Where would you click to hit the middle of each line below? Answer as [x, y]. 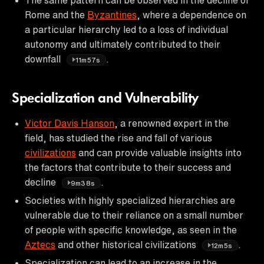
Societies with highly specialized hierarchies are [130, 200]
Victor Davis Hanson [70, 123]
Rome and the [56, 14]
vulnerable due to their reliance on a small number [134, 215]
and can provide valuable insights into [159, 152]
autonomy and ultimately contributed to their [123, 44]
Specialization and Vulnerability [105, 99]
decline [42, 182]
